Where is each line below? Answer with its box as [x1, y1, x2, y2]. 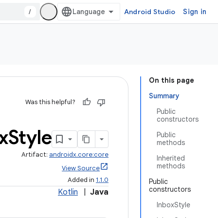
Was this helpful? [25, 98, 75, 106]
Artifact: [21, 150, 49, 159]
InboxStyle [157, 200, 190, 209]
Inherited [157, 154, 185, 163]
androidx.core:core [49, 150, 109, 159]
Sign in [183, 7, 206, 16]
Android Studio [124, 7, 176, 16]
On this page [149, 76, 194, 85]
